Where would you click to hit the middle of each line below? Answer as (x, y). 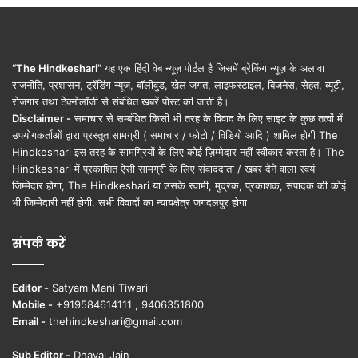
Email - (29, 321)
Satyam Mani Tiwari (98, 287)
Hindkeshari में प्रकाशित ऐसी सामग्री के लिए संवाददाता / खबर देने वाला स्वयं (163, 168)
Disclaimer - (42, 118)
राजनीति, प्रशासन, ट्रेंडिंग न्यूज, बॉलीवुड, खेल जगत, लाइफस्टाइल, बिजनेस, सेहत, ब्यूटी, (178, 84)
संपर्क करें (39, 243)
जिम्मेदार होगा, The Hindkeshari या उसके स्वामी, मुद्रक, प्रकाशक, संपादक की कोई (179, 185)
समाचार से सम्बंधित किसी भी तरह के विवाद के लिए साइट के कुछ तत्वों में (207, 118)
